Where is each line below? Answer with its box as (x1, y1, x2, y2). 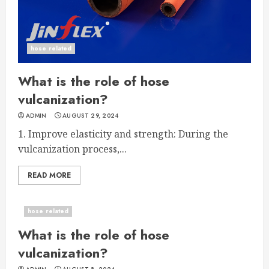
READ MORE (28, 170, 71, 181)
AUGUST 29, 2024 (62, 111, 119, 121)
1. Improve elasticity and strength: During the (18, 127, 228, 141)
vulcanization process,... (18, 142, 127, 156)
